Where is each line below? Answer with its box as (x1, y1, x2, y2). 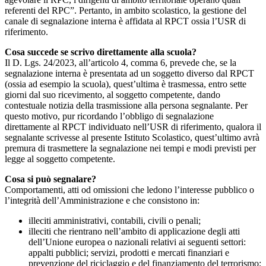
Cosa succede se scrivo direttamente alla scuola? (5, 47, 197, 58)
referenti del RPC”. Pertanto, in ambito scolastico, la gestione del (5, 5, 246, 16)
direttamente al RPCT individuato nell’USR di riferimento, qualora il (5, 122, 261, 132)
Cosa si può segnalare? (5, 174, 96, 185)
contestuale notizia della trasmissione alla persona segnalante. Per (5, 100, 248, 111)
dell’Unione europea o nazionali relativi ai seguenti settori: (28, 237, 246, 248)
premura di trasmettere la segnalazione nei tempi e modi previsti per (5, 143, 256, 154)
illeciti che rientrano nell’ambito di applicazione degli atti (28, 226, 240, 237)
